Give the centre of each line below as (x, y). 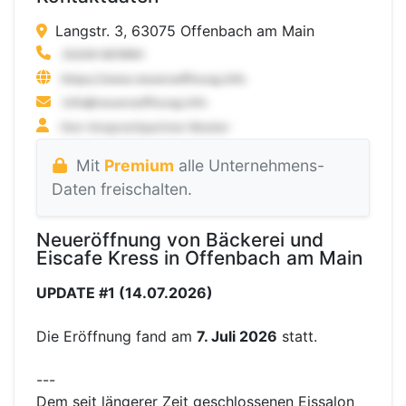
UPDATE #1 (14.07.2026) (125, 293)
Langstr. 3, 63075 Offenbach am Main (183, 31)
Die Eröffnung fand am (116, 337)
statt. (297, 337)
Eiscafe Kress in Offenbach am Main (199, 258)
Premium (139, 166)
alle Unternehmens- (249, 166)
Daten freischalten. (122, 189)
